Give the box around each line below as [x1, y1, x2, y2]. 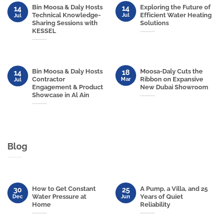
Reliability [140, 201, 170, 209]
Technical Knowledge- [32, 11, 101, 19]
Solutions [140, 19, 169, 27]
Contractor [32, 75, 65, 83]
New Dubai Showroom [140, 83, 208, 91]
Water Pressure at [32, 193, 86, 201]
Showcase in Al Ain [32, 91, 89, 99]
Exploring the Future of [140, 3, 211, 11]
